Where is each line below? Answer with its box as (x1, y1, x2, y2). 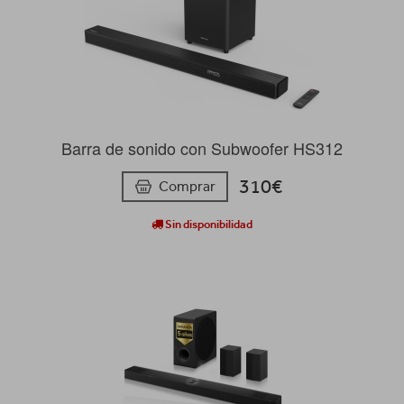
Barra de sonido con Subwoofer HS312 (61, 136, 343, 161)
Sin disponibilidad (163, 217, 252, 232)
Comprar (159, 178, 216, 196)
